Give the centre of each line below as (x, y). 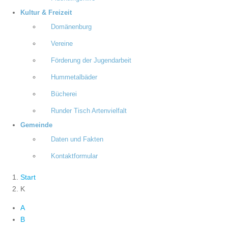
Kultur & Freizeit (46, 13)
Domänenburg (71, 27)
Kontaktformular (74, 156)
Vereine (62, 44)
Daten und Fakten (77, 139)
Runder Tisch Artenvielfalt (89, 111)
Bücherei (64, 94)
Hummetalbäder (74, 77)
